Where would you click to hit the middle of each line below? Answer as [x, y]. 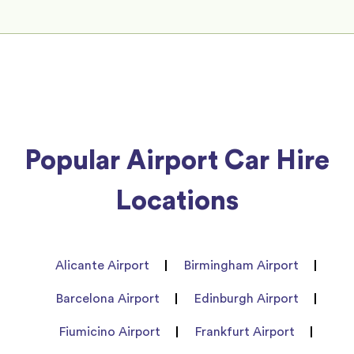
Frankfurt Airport [245, 331]
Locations [177, 200]
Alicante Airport [102, 265]
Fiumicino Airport [110, 331]
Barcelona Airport [107, 298]
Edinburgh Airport [246, 298]
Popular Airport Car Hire [177, 160]
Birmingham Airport [241, 265]
